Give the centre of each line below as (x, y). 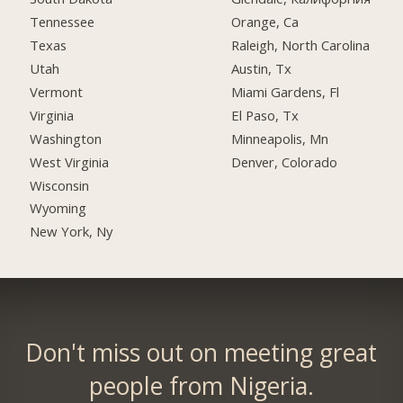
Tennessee (63, 22)
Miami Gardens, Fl (286, 91)
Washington (66, 138)
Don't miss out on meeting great (201, 352)
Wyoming (58, 208)
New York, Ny (72, 232)
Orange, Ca (265, 22)
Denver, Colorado (285, 161)
